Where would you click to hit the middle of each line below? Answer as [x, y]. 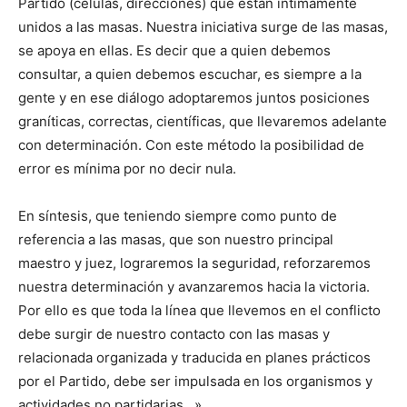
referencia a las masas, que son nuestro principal [176, 239]
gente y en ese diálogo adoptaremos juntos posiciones [194, 97]
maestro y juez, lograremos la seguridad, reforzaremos [194, 263]
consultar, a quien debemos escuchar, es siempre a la [190, 74]
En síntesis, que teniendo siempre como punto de [178, 215]
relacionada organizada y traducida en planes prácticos [194, 357]
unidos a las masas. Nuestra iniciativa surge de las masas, [203, 26]
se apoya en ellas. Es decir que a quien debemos [174, 50]
